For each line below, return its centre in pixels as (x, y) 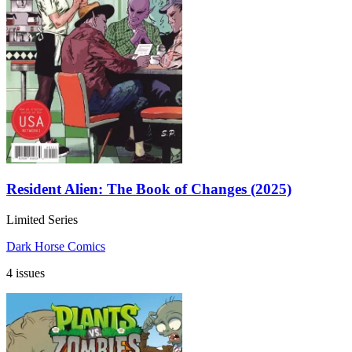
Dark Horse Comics (56, 247)
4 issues (26, 273)
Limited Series (42, 220)
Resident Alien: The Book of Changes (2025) (149, 189)
